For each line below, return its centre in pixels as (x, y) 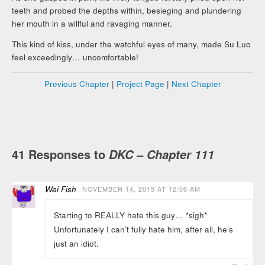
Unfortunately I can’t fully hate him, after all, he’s (143, 229)
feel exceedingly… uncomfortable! (75, 57)
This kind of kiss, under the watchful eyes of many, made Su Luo (132, 44)
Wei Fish (61, 189)
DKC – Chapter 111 (162, 155)
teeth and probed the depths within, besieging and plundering (127, 10)
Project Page (140, 83)
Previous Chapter (77, 83)
